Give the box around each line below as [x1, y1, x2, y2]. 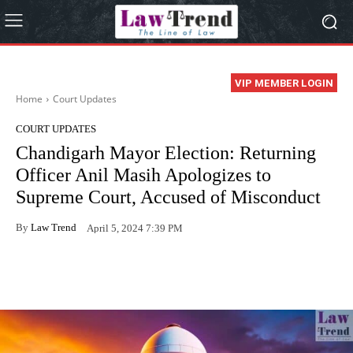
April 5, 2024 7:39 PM [87, 221, 183, 234]
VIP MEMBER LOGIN [235, 77, 333, 90]
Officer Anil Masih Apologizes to [16, 165, 271, 186]
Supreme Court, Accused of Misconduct [16, 187, 321, 208]
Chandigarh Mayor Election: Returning [16, 143, 316, 164]
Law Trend [31, 221, 76, 233]
